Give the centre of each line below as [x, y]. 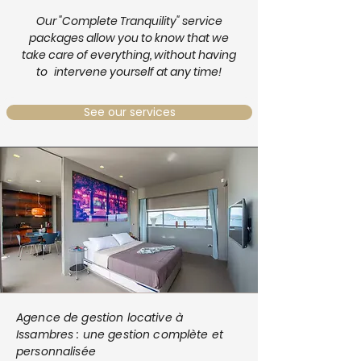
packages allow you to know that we [129, 38]
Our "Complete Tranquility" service [129, 21]
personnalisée [56, 351]
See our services [129, 112]
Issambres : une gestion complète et [120, 334]
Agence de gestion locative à [100, 317]
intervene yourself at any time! [138, 72]
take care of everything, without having [129, 55]
